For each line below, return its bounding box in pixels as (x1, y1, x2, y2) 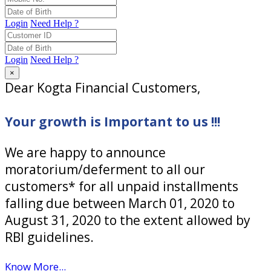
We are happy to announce (5, 144, 166, 162)
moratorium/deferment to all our (5, 161, 205, 178)
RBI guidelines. (5, 229, 94, 246)
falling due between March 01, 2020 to (5, 195, 235, 212)
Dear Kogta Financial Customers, (5, 79, 200, 97)
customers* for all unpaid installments (5, 178, 238, 195)
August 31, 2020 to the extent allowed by (5, 212, 250, 229)
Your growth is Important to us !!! (5, 113, 220, 131)
